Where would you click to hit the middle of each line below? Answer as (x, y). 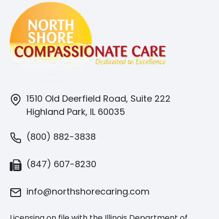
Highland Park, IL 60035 (77, 112)
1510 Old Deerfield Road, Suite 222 (99, 99)
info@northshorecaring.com (88, 192)
